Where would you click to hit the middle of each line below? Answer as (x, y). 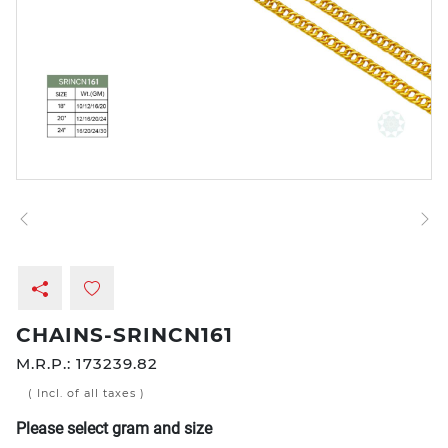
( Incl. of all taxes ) (86, 393)
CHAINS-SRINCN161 (124, 335)
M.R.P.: (46, 363)
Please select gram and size (114, 428)
